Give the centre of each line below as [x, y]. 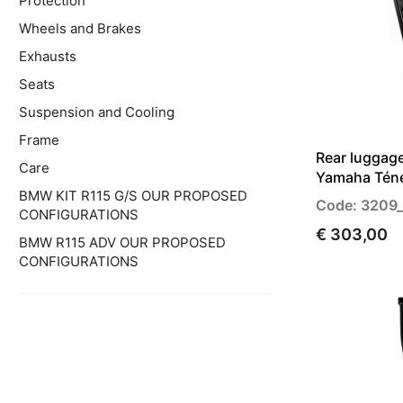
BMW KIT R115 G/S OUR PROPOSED [133, 196]
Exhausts [48, 57]
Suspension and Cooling [97, 112]
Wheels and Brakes [80, 29]
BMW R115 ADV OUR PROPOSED [122, 243]
